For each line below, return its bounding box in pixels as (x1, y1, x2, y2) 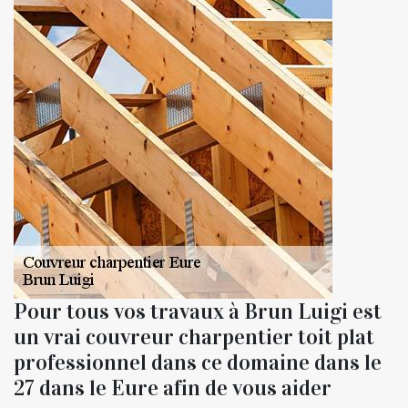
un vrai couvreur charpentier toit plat (14, 322, 374, 351)
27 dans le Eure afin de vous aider (14, 373, 331, 402)
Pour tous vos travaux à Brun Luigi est (14, 297, 382, 325)
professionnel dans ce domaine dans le (14, 348, 382, 376)
